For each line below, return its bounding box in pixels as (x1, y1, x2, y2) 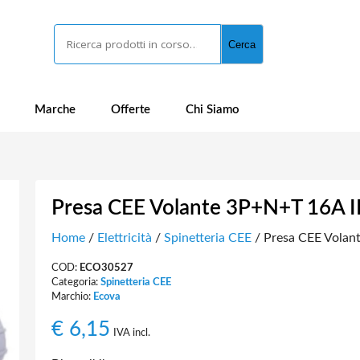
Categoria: (51, 277, 100, 287)
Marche (35, 104, 76, 116)
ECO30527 (79, 263, 133, 272)
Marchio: (51, 292, 93, 301)
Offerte (111, 104, 150, 116)
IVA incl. (112, 327, 150, 338)
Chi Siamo (186, 104, 239, 116)
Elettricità (96, 231, 152, 244)
